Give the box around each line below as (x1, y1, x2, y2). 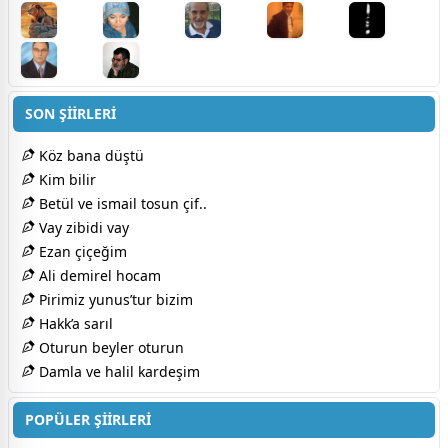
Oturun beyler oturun (35, 337, 184, 357)
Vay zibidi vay (35, 217, 129, 237)
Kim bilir (35, 169, 96, 189)
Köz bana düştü (35, 145, 144, 165)
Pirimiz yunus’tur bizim (35, 289, 193, 309)
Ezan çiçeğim (35, 241, 127, 261)
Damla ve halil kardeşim (35, 361, 200, 381)
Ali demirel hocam (35, 265, 161, 285)
